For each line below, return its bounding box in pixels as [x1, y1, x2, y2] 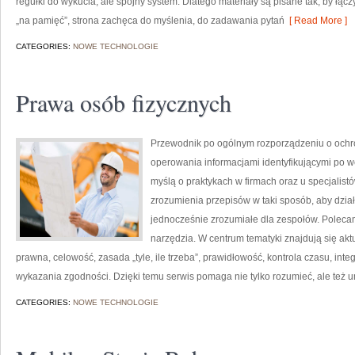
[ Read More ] [284, 15, 347, 26]
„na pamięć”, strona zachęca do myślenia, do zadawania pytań [16, 15, 284, 26]
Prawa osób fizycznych [16, 86, 231, 118]
